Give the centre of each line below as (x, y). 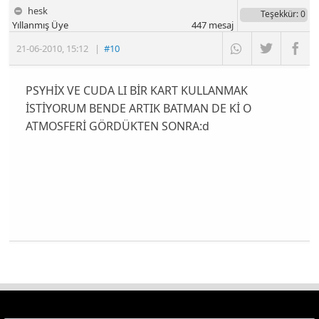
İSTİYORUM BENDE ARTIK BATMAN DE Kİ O (138, 108)
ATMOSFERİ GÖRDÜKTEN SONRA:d (117, 126)
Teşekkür (278, 14)
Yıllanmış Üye (41, 25)
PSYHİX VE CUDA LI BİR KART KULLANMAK (136, 90)
